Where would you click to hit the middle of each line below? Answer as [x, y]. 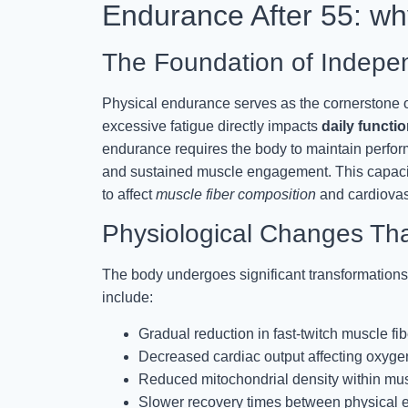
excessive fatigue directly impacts [212, 126]
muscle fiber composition [236, 194]
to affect [129, 194]
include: [127, 298]
